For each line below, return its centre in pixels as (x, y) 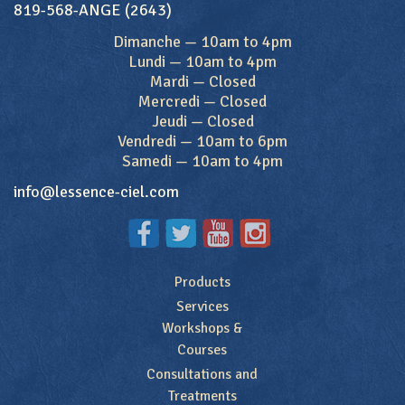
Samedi (147, 161)
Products (202, 282)
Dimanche (147, 42)
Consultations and (202, 375)
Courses (202, 350)
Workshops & (202, 329)
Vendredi (147, 141)
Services (202, 307)
